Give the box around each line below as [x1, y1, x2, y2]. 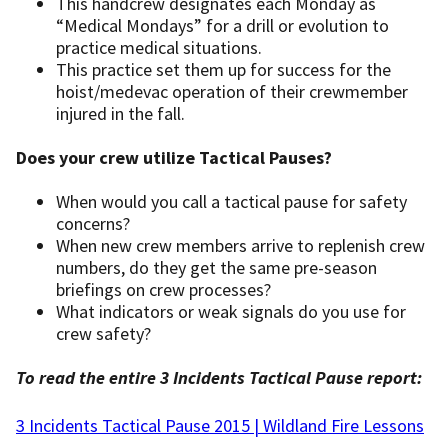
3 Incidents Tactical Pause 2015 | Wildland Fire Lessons [16, 413, 424, 437]
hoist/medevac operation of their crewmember [56, 79, 408, 103]
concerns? [56, 211, 130, 235]
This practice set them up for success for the [56, 57, 391, 81]
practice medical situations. [56, 35, 262, 59]
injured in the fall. [56, 101, 185, 125]
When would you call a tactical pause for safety [56, 189, 407, 213]
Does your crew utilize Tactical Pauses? [16, 145, 332, 169]
